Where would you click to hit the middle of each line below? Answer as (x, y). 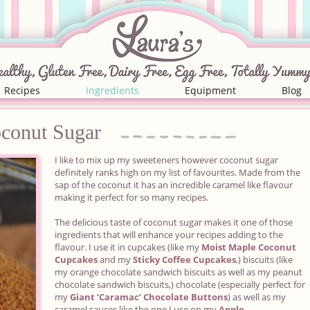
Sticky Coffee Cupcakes (184, 259)
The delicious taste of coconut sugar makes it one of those (173, 222)
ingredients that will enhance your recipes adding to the (168, 235)
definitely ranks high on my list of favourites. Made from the (177, 172)
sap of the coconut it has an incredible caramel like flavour (173, 185)
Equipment (210, 90)
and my (115, 259)
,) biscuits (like (264, 259)
